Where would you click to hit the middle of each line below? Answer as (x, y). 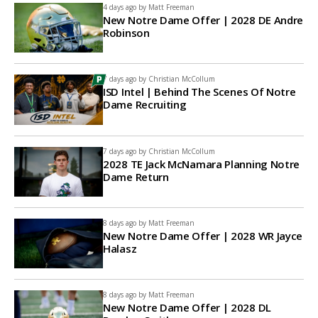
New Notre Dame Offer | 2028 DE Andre (203, 20)
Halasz (120, 248)
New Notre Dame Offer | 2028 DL (187, 308)
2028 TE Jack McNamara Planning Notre (202, 164)
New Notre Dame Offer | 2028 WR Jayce (203, 235)
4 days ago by (125, 7)
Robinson (126, 33)
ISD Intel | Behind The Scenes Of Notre (199, 92)
